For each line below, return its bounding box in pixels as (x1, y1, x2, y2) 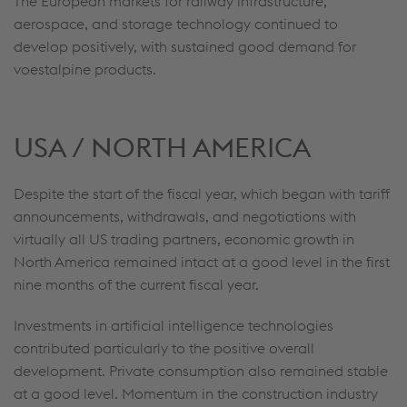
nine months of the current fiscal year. (14, 275, 259, 293)
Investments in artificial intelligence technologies (14, 316, 333, 334)
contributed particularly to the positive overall (14, 339, 314, 357)
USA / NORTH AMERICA (14, 130, 311, 164)
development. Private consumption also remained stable (14, 362, 388, 380)
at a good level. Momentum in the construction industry (14, 384, 378, 402)
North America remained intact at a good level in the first (14, 253, 390, 271)
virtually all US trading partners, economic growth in (14, 230, 354, 248)
